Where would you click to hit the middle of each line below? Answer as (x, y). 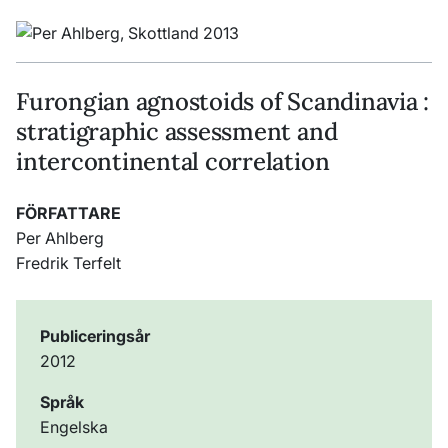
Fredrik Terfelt (68, 263)
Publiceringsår (95, 336)
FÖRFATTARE (68, 213)
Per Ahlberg (60, 238)
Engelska (74, 427)
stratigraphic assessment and (177, 132)
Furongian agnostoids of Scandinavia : (223, 102)
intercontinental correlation (173, 162)
